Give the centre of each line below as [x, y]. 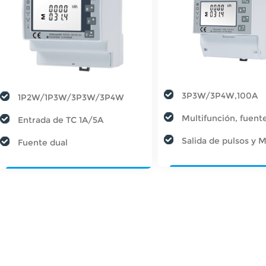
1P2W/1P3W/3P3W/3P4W [71, 98]
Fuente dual [43, 143]
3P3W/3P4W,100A [220, 96]
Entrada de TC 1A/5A [61, 120]
